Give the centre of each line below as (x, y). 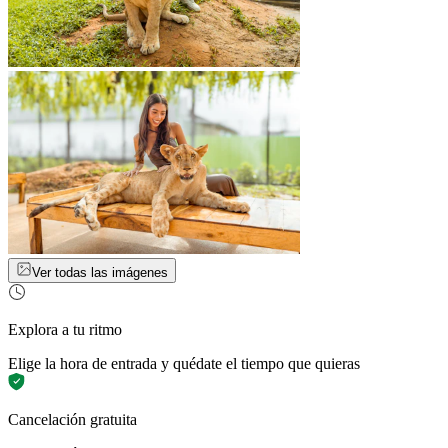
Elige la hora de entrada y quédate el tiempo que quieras (184, 364)
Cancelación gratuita (72, 420)
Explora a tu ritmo (65, 330)
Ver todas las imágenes (100, 273)
